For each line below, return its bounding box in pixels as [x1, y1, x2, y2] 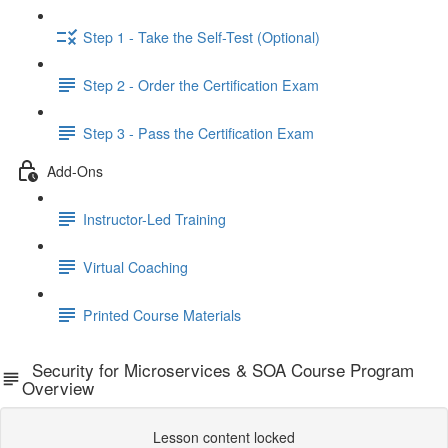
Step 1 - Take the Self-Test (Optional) [83, 26, 320, 47]
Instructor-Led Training [83, 208, 226, 229]
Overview [21, 375, 94, 400]
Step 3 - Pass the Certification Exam [83, 122, 314, 143]
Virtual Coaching [83, 256, 188, 277]
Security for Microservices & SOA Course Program [21, 357, 414, 382]
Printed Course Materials [83, 304, 241, 325]
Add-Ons [47, 160, 103, 181]
